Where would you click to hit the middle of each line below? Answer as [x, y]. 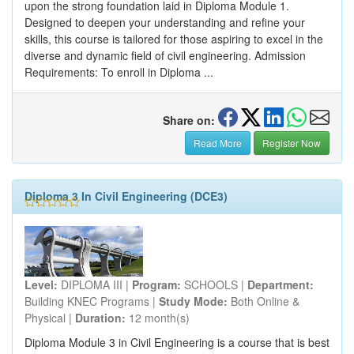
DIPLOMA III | [95, 285]
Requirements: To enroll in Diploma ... [119, 72]
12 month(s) [158, 318]
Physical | [50, 318]
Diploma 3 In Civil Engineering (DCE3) [126, 196]
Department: [281, 285]
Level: [41, 285]
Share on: [189, 121]
